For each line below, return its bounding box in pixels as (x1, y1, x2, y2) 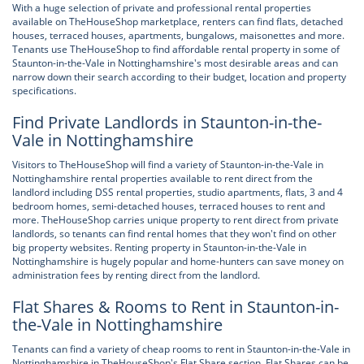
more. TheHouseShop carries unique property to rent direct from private (12, 213, 339, 227)
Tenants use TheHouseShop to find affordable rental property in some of (12, 42, 340, 56)
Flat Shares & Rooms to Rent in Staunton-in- (12, 296, 339, 318)
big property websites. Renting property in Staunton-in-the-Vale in (12, 240, 306, 254)
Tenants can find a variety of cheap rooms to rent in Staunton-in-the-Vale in (12, 342, 350, 356)
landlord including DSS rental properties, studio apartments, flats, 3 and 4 (12, 185, 343, 199)
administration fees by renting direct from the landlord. (12, 268, 260, 282)
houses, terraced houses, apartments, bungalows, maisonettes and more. (12, 28, 344, 42)
